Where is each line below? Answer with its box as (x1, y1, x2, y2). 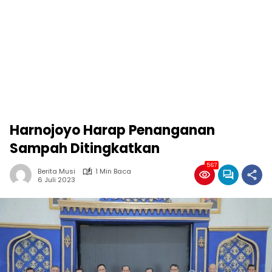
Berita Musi (38, 166, 75, 176)
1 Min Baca (95, 166, 131, 176)
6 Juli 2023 (38, 174, 75, 185)
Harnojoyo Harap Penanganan (10, 121, 215, 140)
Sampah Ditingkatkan (10, 139, 160, 158)
